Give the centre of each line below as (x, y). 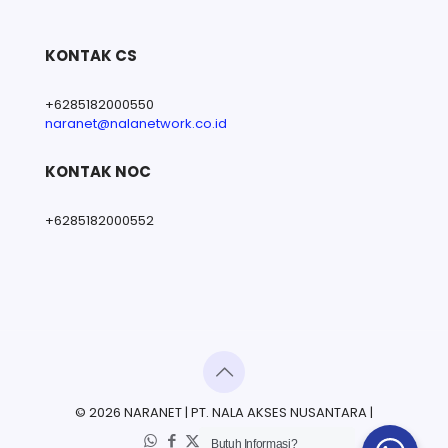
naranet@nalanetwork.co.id (136, 124)
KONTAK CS (91, 56)
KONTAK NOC (98, 172)
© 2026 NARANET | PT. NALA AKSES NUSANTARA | (224, 413)
